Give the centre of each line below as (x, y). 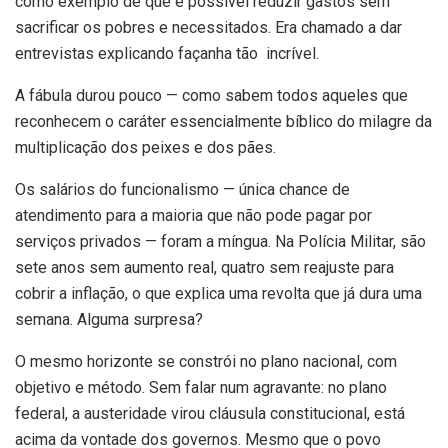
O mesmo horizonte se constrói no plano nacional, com (206, 361)
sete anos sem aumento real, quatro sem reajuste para (204, 267)
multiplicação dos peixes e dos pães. (145, 147)
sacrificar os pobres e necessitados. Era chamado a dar (208, 27)
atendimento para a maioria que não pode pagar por (193, 215)
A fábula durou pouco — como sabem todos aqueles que (211, 95)
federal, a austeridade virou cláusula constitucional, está (210, 413)
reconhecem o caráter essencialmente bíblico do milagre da (223, 121)
